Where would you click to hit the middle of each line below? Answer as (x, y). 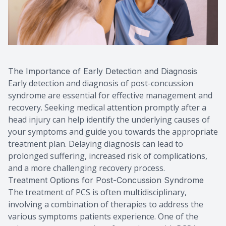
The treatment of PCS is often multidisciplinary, (97, 192)
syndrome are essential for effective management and (110, 95)
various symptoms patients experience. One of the (103, 216)
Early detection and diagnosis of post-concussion (101, 83)
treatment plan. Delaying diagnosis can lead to (96, 144)
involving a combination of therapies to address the (106, 204)
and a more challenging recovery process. (87, 168)
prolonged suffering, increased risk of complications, (108, 156)
